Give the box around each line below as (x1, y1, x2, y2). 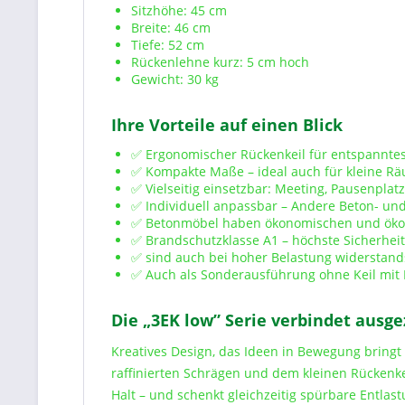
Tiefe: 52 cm (131, 36, 204, 53)
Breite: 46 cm (131, 19, 211, 36)
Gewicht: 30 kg (131, 71, 219, 88)
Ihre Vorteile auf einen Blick (111, 114, 343, 136)
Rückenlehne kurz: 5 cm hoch (131, 53, 309, 71)
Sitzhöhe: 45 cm (131, 2, 227, 19)
